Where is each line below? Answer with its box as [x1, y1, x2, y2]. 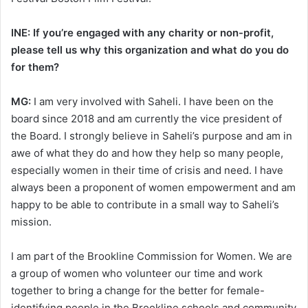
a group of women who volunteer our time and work [11, 266, 263, 280]
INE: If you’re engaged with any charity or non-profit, [11, 25, 274, 39]
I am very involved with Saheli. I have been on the [31, 94, 274, 108]
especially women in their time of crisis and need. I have [11, 163, 283, 177]
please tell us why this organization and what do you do [11, 43, 289, 56]
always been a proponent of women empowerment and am [11, 180, 296, 194]
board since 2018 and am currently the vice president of [11, 111, 282, 125]
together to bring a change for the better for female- [11, 283, 265, 297]
